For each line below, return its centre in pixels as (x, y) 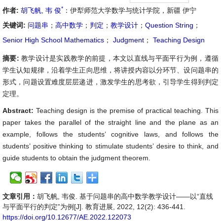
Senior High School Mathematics (53, 40)
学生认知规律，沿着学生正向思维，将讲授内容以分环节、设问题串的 (110, 70)
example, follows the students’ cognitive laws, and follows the (110, 134)
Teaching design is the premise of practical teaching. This (127, 110)
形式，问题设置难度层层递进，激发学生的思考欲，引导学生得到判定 (110, 82)
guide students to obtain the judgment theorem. (76, 158)
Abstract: (19, 110)
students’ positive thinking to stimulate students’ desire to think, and (110, 146)
